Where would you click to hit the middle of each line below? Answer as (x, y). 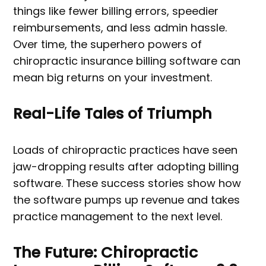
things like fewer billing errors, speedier (116, 11)
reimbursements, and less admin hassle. (120, 28)
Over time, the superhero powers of (108, 45)
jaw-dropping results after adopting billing (126, 167)
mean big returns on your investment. (113, 78)
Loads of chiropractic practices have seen (126, 150)
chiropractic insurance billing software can (127, 61)
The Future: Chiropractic (106, 253)
